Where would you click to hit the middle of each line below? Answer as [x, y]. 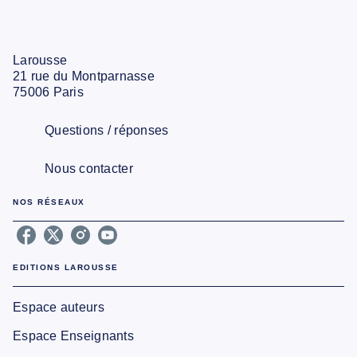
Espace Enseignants [73, 335]
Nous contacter [89, 168]
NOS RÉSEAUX [49, 202]
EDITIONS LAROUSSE [66, 267]
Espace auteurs [59, 307]
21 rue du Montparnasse [84, 76]
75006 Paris [48, 92]
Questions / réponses [107, 130]
